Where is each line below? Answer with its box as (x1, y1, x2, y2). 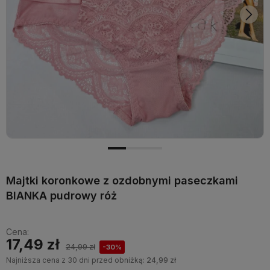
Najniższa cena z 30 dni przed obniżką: (6, 256, 146, 265)
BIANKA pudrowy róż (6, 189, 117, 202)
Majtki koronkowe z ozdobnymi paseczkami (6, 174, 238, 187)
